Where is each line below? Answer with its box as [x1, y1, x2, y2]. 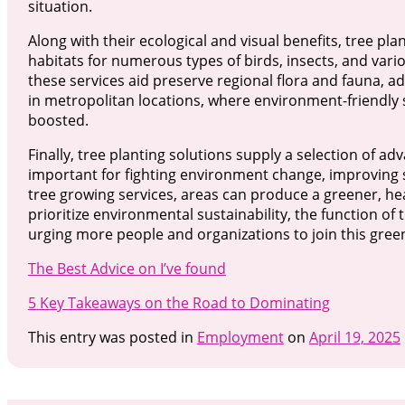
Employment [196, 327, 284, 348]
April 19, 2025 [308, 327, 400, 348]
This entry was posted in [27, 327, 197, 348]
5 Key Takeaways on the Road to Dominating [27, 293, 330, 314]
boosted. [27, 110, 89, 131]
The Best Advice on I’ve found [27, 259, 226, 279]
